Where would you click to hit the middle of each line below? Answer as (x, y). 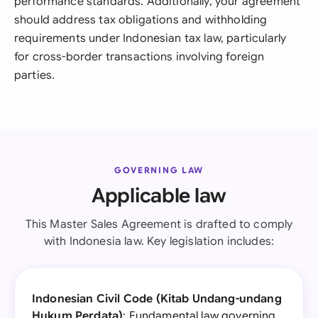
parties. (35, 75)
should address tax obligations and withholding (141, 20)
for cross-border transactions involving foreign (139, 57)
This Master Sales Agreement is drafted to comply (159, 224)
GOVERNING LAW (159, 170)
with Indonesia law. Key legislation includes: (159, 241)
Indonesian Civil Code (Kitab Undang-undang (157, 299)
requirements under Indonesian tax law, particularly (150, 38)
